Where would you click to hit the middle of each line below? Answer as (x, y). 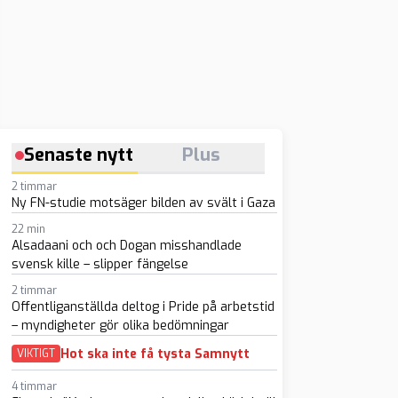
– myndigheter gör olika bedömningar (120, 326)
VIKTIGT (36, 354)
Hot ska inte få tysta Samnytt (155, 354)
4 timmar (34, 386)
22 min (28, 229)
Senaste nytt (79, 155)
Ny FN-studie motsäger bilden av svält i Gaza (143, 203)
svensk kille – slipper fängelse (99, 264)
